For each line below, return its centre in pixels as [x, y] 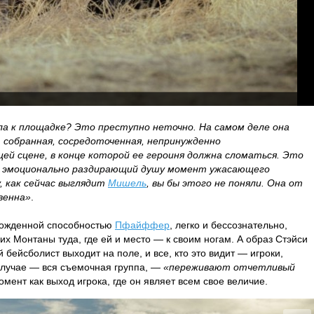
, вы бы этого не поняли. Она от [225, 183]
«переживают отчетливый [229, 267]
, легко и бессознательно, [228, 225]
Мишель [127, 183]
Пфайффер [142, 225]
